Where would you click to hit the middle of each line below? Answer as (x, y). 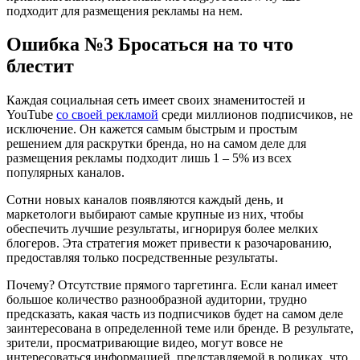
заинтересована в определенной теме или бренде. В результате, (180, 329)
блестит (40, 66)
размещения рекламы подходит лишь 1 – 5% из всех (149, 158)
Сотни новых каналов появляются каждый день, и (145, 200)
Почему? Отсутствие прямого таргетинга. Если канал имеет (172, 285)
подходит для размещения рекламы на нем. (125, 10)
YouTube (31, 115)
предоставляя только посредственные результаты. (142, 258)
